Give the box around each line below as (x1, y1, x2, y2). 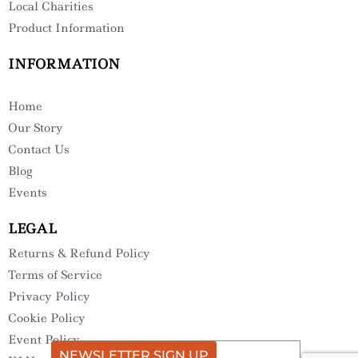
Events (8, 184, 47, 201)
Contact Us (8, 141, 70, 157)
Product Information (8, 19, 125, 36)
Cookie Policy (8, 309, 86, 326)
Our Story (8, 119, 63, 136)
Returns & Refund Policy (8, 245, 150, 261)
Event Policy (8, 331, 80, 348)
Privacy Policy (8, 288, 90, 304)
